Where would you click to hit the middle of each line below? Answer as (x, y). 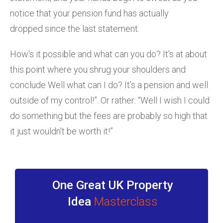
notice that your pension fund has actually (89, 13)
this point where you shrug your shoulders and (98, 69)
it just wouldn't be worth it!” (61, 131)
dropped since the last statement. (75, 28)
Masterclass (126, 201)
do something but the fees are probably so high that (109, 115)
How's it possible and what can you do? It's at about (109, 54)
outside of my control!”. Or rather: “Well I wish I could (110, 100)
